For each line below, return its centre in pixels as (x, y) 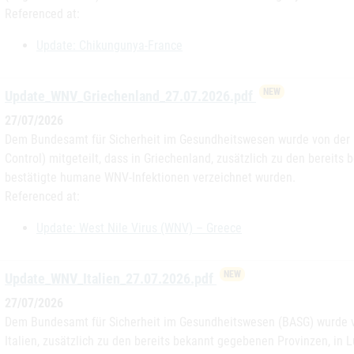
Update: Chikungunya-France (109, 45)
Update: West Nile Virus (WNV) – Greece (139, 228)
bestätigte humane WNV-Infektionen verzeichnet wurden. (150, 177)
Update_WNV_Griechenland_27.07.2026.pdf (130, 96)
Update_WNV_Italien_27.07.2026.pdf (111, 279)
